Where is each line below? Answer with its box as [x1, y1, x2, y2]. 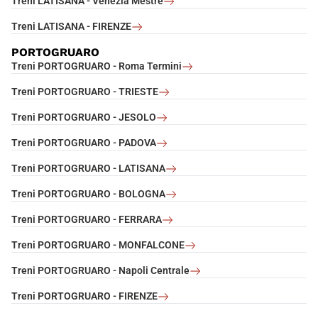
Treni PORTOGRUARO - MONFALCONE [11, 239, 185, 251]
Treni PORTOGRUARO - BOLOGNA [11, 188, 165, 200]
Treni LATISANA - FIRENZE [11, 21, 131, 33]
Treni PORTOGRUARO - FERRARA [11, 214, 162, 226]
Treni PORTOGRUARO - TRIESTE [11, 86, 158, 98]
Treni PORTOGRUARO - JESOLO [11, 111, 156, 124]
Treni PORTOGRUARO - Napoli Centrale [11, 265, 190, 277]
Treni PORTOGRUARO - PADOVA [11, 137, 156, 149]
